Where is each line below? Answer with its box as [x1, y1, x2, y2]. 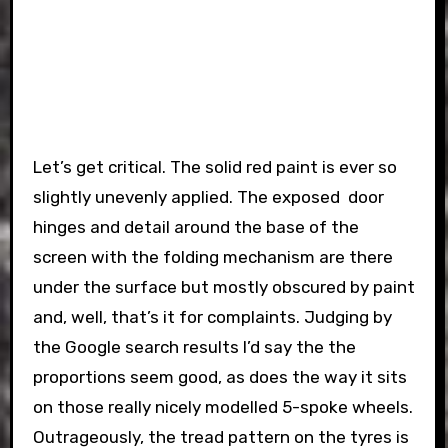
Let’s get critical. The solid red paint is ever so [32, 156, 397, 177]
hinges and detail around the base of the [32, 216, 359, 237]
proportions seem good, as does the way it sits [32, 366, 407, 387]
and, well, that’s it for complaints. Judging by [32, 306, 392, 327]
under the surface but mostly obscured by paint [32, 276, 415, 297]
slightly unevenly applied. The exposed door [32, 186, 384, 207]
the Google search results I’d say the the [32, 336, 356, 357]
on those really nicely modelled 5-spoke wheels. [32, 396, 413, 417]
